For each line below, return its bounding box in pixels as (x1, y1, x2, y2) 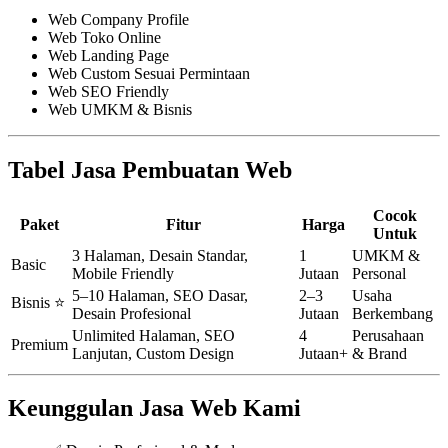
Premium (11, 335, 68, 353)
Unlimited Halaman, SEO (72, 326, 235, 344)
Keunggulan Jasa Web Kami (8, 395, 301, 422)
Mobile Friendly (72, 264, 174, 282)
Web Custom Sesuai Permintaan (48, 64, 250, 82)
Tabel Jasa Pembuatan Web (8, 156, 292, 183)
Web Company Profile (48, 10, 189, 28)
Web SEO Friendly (48, 82, 169, 100)
